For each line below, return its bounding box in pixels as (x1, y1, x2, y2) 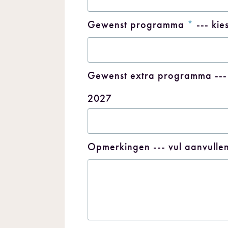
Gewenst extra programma (88, 69, 212, 81)
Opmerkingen (88, 140, 150, 153)
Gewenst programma (88, 18, 187, 31)
